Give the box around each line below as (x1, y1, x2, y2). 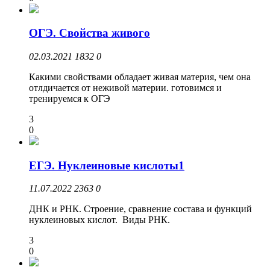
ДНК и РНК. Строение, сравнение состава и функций (29, 204, 252, 215)
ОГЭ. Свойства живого (29, 27, 150, 40)
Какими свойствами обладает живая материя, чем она (29, 72, 251, 82)
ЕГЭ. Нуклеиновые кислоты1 (29, 159, 184, 172)
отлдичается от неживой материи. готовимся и (29, 83, 222, 93)
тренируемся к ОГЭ (29, 93, 110, 104)
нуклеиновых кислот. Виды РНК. (29, 215, 170, 225)
